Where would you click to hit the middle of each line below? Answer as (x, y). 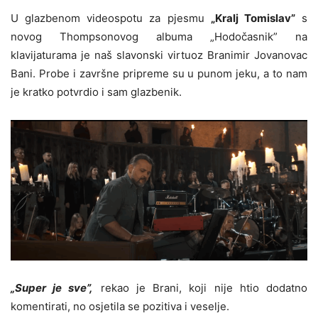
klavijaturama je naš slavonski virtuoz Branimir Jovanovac (159, 55)
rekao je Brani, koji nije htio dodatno (204, 288)
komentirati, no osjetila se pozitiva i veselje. (120, 307)
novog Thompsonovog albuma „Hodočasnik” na (159, 36)
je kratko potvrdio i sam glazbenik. (96, 92)
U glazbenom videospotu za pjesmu (111, 18)
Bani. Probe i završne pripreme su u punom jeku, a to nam (159, 73)
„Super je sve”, (52, 288)
